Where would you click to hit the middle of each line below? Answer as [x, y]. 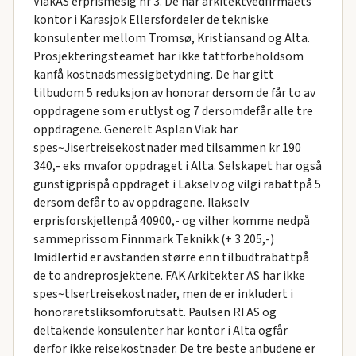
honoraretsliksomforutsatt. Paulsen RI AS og [155, 313]
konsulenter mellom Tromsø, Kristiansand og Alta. [171, 39]
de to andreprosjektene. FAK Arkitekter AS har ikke [169, 276]
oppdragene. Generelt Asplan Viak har [135, 130]
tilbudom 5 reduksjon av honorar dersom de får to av [174, 93]
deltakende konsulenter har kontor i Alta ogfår [160, 331]
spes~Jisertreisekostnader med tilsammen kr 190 [167, 148]
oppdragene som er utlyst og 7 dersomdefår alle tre [173, 112]
